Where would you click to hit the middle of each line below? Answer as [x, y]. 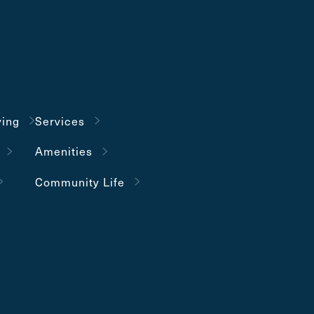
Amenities [64, 151]
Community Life [80, 182]
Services [60, 121]
